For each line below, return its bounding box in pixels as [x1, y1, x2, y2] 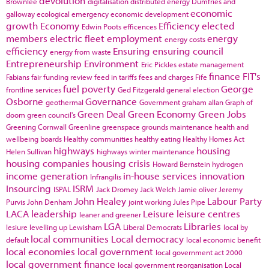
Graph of [225, 97, 253, 107]
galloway [6, 9, 35, 19]
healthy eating [134, 134, 181, 144]
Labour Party [207, 195, 262, 207]
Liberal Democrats [123, 222, 182, 232]
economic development [110, 9, 189, 19]
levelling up [29, 222, 67, 232]
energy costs [165, 34, 205, 44]
